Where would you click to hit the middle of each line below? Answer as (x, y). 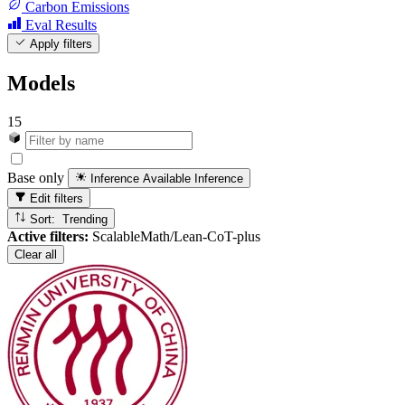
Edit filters (55, 199)
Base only (36, 178)
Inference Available (141, 179)
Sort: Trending (85, 219)
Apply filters (60, 44)
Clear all (36, 254)
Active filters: (48, 236)
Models (41, 83)
